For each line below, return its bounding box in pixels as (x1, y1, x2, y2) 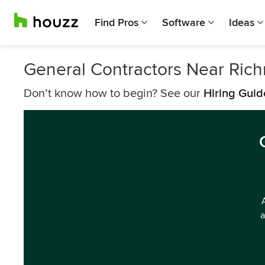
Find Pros (95, 16, 138, 29)
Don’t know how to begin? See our (24, 86, 203, 101)
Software (162, 16, 205, 29)
